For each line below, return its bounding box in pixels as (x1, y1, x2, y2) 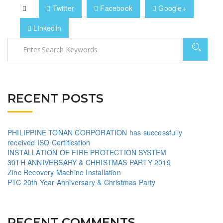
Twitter (50, 3, 75, 13)
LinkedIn (31, 23, 62, 33)
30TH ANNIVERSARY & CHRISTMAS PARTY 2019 (7, 157, 171, 168)
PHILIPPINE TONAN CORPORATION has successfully (7, 127, 183, 138)
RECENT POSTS (7, 91, 104, 106)
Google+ (156, 3, 186, 13)
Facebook (98, 3, 133, 13)
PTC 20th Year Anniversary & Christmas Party (7, 177, 156, 188)
